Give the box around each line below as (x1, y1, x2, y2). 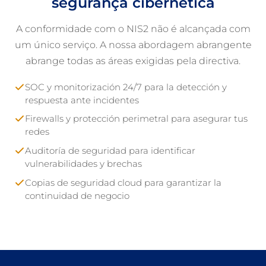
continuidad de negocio (25, 190, 129, 201)
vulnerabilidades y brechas (25, 158, 142, 169)
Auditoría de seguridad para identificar (25, 145, 195, 156)
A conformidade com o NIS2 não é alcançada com (15, 23, 251, 34)
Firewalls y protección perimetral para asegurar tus (25, 113, 248, 125)
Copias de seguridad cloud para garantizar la (25, 177, 221, 188)
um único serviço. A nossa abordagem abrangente (14, 39, 252, 50)
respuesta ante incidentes (25, 94, 139, 106)
